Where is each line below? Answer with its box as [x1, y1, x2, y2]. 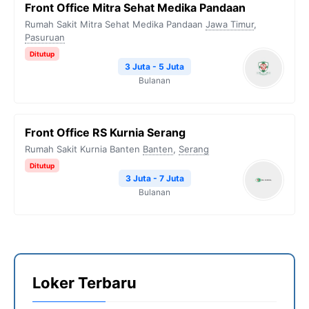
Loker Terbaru [32, 274, 137, 292]
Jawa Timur [206, 19, 254, 30]
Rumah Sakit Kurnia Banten [25, 143, 140, 154]
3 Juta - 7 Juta [125, 173, 184, 183]
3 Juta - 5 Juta [125, 61, 184, 72]
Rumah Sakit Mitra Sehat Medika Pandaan [25, 19, 203, 30]
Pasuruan [25, 32, 65, 43]
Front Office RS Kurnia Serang [25, 126, 186, 139]
